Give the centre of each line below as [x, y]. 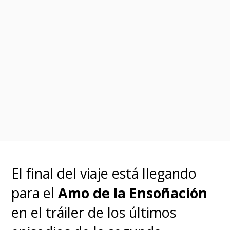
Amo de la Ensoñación [131, 193]
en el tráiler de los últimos [94, 213]
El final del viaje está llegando [104, 174]
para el [33, 193]
